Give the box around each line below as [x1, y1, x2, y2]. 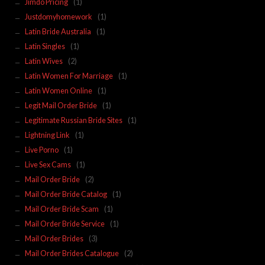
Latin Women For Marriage [24, 71, 113, 80]
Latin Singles [24, 41, 65, 51]
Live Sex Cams [24, 160, 71, 169]
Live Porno [24, 145, 59, 154]
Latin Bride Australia [24, 27, 91, 36]
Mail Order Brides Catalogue [24, 248, 119, 258]
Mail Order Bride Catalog [24, 189, 107, 199]
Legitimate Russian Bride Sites [24, 115, 122, 125]
